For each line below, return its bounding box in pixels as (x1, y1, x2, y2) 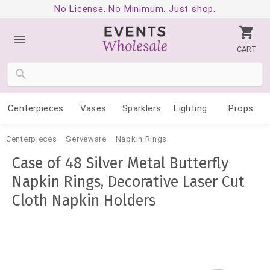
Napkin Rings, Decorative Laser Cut (12, 173, 245, 191)
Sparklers (122, 103, 162, 114)
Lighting (174, 103, 207, 114)
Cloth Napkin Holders (12, 192, 155, 210)
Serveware (66, 134, 107, 143)
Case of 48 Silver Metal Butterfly (12, 154, 228, 172)
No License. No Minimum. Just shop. (54, 4, 216, 14)
